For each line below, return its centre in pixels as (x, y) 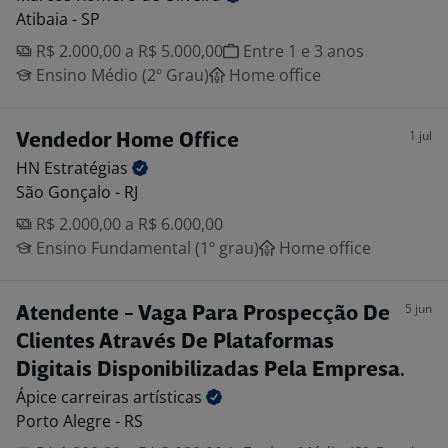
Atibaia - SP (58, 19)
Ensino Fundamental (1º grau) (145, 248)
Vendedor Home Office (127, 141)
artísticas (169, 397)
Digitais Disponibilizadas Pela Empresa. (210, 370)
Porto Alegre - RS (79, 421)
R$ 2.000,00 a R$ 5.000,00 (127, 51)
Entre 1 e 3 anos (301, 51)
